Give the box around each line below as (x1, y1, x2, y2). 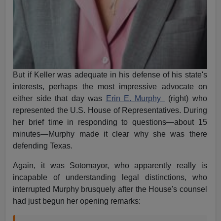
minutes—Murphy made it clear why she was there (13, 130, 207, 138)
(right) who (164, 94, 207, 103)
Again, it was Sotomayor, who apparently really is (13, 161, 207, 170)
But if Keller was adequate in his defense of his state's (13, 71, 207, 79)
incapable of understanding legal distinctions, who (13, 173, 207, 182)
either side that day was (13, 94, 106, 103)
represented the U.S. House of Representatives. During (13, 106, 207, 114)
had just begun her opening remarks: (13, 197, 141, 205)
